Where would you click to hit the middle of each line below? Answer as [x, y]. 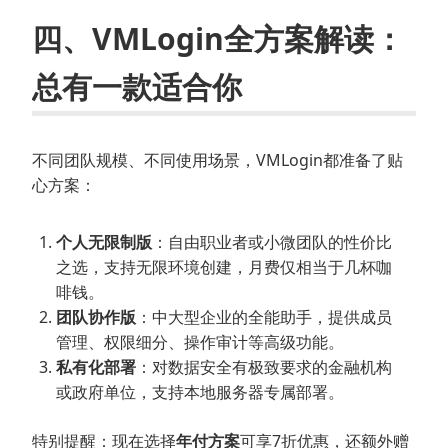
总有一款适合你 [137, 86]
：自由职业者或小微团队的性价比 [272, 241]
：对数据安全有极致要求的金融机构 [264, 366]
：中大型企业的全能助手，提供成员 [264, 316]
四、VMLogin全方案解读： [218, 38]
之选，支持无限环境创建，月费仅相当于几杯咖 [224, 266]
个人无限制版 [104, 241]
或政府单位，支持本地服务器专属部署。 [200, 391]
